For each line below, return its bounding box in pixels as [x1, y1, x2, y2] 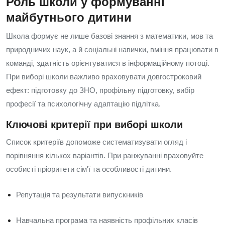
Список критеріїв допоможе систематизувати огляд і [6, 138, 187, 146]
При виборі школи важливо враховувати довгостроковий [6, 72, 201, 81]
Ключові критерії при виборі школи [6, 119, 183, 130]
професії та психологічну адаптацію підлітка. [6, 99, 161, 108]
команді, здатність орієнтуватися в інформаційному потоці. [6, 59, 209, 67]
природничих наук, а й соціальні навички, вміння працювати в [6, 45, 218, 54]
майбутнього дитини [6, 11, 132, 24]
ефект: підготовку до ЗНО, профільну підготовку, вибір [6, 86, 194, 94]
